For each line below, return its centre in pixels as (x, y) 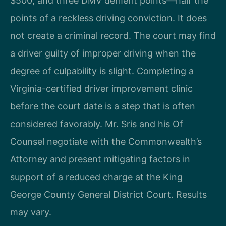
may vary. (31, 212)
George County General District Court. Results (108, 195)
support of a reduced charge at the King (96, 177)
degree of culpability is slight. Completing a (102, 71)
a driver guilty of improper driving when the (103, 53)
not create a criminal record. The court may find (113, 36)
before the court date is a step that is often (103, 106)
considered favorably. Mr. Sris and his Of (97, 124)
